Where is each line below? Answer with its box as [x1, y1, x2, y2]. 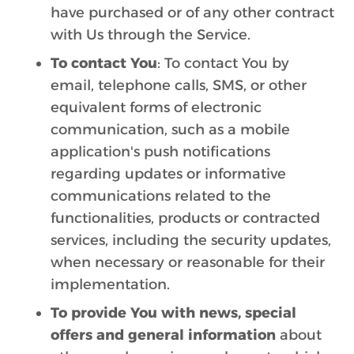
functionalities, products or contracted [51, 209, 320, 227]
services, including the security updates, [51, 232, 331, 249]
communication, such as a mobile [51, 121, 290, 138]
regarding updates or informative [51, 165, 286, 183]
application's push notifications [51, 143, 270, 160]
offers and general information [51, 326, 276, 344]
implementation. [51, 276, 170, 293]
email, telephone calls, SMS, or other [51, 77, 307, 94]
